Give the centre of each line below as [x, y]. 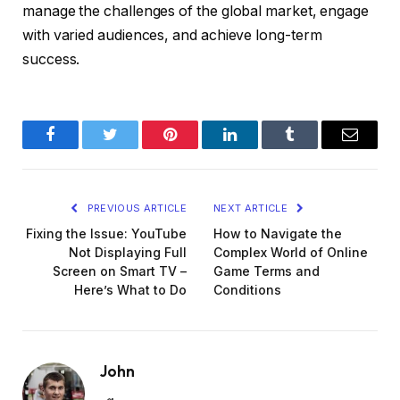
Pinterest [197, 148]
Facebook [80, 148]
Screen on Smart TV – [120, 271]
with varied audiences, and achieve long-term [172, 35]
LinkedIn [258, 148]
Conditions [247, 289]
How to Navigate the [278, 233]
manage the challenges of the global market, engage [196, 11]
